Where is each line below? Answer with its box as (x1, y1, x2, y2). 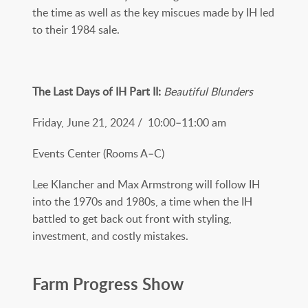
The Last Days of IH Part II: (32, 83, 164, 99)
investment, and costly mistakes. (32, 228, 188, 243)
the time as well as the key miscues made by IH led (32, 4, 274, 20)
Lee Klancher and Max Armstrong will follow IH (32, 176, 260, 192)
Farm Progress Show (32, 272, 184, 295)
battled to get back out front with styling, (32, 210, 232, 226)
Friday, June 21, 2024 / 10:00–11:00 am (32, 114, 226, 130)
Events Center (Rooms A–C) (32, 145, 164, 161)
